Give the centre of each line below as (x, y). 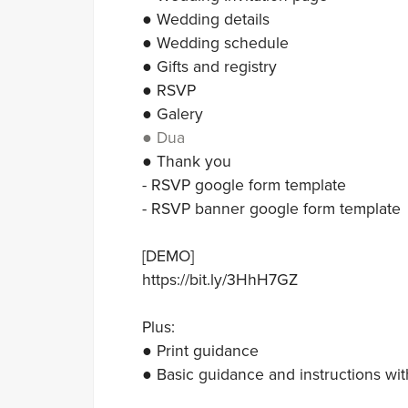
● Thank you (186, 161)
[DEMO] (168, 256)
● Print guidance (200, 351)
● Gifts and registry (209, 66)
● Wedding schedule (215, 43)
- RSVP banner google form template (271, 209)
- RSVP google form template (244, 185)
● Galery (172, 114)
